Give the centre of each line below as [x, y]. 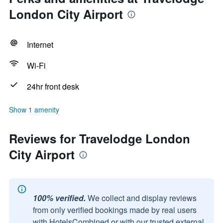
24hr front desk [53, 86]
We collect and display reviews [142, 198]
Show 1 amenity [34, 110]
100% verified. [59, 198]
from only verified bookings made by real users [115, 210]
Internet [40, 45]
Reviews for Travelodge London [100, 138]
